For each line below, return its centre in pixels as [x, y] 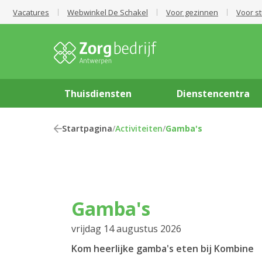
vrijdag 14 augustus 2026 [126, 229]
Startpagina [87, 128]
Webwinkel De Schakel [108, 12]
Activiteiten [139, 128]
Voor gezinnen [192, 12]
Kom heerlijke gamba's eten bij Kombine [163, 249]
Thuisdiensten [98, 94]
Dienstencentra [213, 94]
